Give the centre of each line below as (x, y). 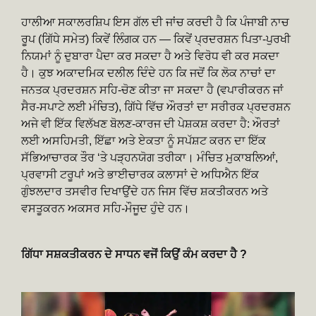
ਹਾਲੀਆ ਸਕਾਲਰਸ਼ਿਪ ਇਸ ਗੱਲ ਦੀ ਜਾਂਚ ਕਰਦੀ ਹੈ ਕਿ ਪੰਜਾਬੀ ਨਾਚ (155, 23)
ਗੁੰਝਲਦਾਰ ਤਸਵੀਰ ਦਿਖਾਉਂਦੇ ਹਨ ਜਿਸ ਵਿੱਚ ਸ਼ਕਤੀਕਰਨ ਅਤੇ (145, 192)
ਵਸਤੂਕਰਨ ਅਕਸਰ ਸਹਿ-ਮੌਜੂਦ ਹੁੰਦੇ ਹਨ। (105, 209)
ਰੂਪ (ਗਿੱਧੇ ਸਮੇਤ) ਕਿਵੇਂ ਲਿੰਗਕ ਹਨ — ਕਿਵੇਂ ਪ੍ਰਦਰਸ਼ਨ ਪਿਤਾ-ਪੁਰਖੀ (156, 39)
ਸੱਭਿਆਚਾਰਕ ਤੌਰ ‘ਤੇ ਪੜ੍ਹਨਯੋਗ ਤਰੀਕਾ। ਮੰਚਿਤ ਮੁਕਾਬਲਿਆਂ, (150, 158)
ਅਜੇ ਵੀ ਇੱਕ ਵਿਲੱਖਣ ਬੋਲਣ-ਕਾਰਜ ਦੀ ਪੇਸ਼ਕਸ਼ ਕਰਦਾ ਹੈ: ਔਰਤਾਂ (151, 124)
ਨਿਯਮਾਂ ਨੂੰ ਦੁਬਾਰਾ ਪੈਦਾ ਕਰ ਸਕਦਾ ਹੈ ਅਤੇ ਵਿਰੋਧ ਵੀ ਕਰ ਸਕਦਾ (150, 56)
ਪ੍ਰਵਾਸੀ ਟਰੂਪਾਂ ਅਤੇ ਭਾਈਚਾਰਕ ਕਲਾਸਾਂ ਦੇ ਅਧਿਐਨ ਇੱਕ (140, 175)
